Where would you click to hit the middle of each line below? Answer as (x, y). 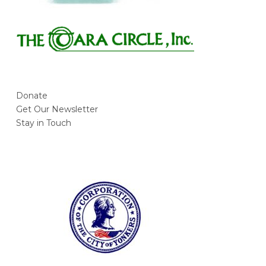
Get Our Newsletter (57, 109)
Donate (32, 95)
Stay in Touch (44, 123)
